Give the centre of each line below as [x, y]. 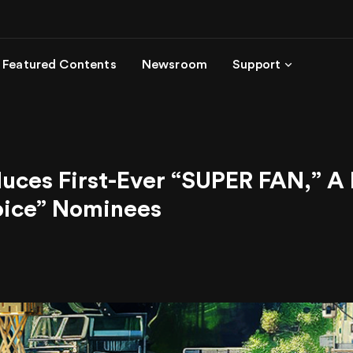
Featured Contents [59, 65]
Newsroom [175, 65]
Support [257, 65]
